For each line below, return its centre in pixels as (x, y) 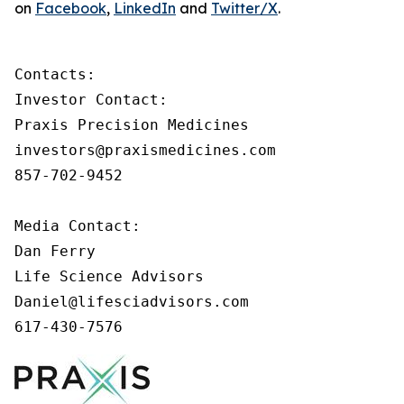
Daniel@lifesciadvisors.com (132, 302)
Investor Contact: (91, 100)
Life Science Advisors (109, 276)
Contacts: (55, 74)
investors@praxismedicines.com (145, 150)
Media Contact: (78, 226)
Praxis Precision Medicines (132, 125)
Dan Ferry (55, 251)
